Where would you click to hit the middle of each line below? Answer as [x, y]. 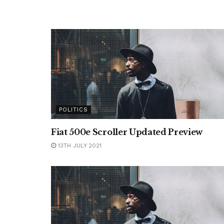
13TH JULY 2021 [79, 145]
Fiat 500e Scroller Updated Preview [127, 132]
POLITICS [73, 110]
